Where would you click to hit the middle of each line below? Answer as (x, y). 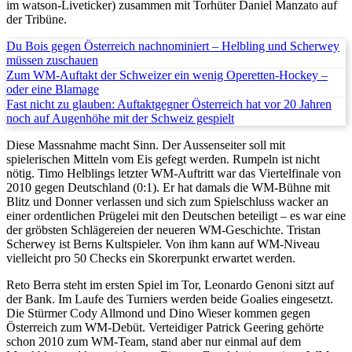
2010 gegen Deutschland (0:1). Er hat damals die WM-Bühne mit (168, 187)
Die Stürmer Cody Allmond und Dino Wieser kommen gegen (158, 313)
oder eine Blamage (53, 89)
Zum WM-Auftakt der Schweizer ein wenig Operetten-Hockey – (167, 75)
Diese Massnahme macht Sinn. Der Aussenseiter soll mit (146, 145)
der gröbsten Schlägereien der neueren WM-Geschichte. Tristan (163, 229)
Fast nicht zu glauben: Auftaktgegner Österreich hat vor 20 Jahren (169, 104)
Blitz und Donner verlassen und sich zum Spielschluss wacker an (167, 201)
